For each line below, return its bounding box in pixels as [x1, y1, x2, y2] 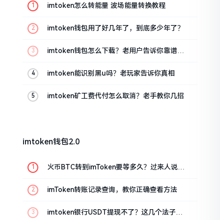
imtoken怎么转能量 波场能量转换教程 [47, 1, 166, 10]
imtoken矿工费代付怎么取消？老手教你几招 [47, 92, 185, 100]
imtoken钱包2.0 [23, 137, 80, 147]
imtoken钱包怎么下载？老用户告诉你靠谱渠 [47, 47, 185, 55]
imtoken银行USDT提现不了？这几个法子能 [47, 208, 183, 217]
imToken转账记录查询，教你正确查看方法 [47, 186, 178, 194]
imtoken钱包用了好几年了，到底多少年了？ [47, 24, 185, 32]
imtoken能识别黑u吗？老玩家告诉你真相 [47, 69, 175, 78]
